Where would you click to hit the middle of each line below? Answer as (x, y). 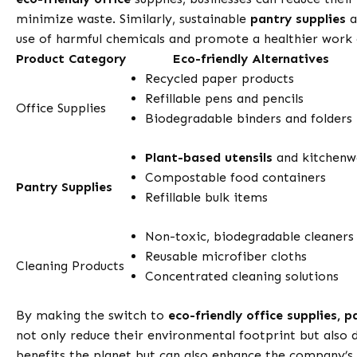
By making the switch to (92, 316)
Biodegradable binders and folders (249, 119)
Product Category (71, 59)
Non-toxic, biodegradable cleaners (250, 237)
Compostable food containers (236, 178)
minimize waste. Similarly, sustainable (133, 19)
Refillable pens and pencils (225, 99)
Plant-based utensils (209, 158)
